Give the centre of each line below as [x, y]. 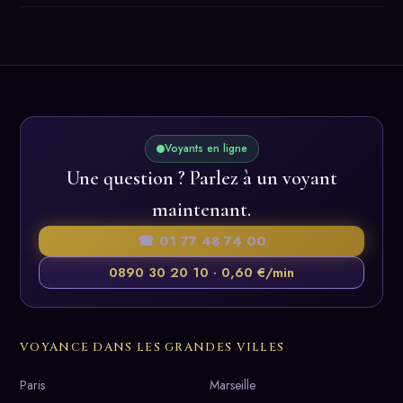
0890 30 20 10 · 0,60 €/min [201, 272]
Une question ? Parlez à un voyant [201, 178]
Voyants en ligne [206, 148]
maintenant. [201, 209]
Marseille [233, 385]
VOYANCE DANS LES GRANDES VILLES [152, 347]
